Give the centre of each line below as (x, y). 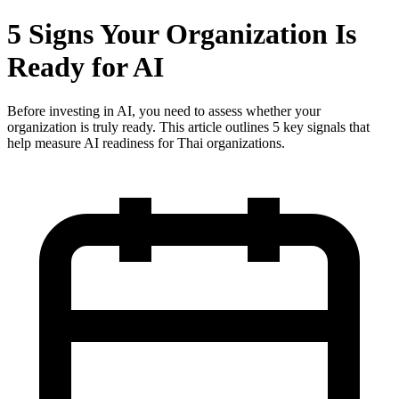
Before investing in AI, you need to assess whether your (164, 110)
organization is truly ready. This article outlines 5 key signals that (188, 126)
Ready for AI (85, 67)
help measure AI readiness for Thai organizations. (146, 142)
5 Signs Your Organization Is (182, 34)
